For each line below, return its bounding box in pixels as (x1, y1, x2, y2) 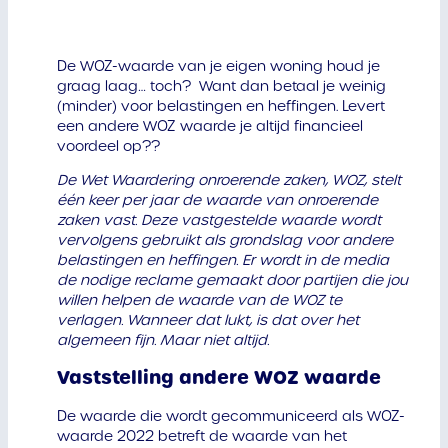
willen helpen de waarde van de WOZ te (56, 291, 342, 310)
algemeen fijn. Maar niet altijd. (56, 331, 269, 350)
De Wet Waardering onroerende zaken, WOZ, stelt (56, 171, 401, 190)
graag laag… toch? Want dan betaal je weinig (56, 77, 386, 96)
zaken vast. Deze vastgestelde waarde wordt (56, 211, 381, 230)
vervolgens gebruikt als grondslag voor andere (56, 231, 393, 250)
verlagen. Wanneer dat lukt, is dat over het (56, 311, 359, 330)
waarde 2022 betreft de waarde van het (56, 427, 347, 446)
